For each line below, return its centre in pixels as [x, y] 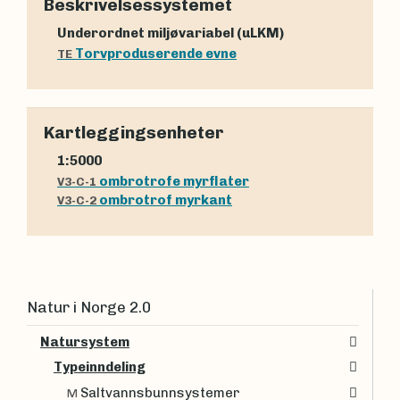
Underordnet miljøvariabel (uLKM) [175, 33]
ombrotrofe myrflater [174, 181]
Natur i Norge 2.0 [89, 307]
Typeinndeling [100, 367]
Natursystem [85, 342]
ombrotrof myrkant [166, 200]
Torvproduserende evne [156, 53]
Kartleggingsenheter [134, 133]
